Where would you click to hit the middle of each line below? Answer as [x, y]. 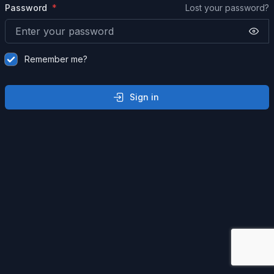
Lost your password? [227, 8]
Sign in [144, 97]
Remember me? [56, 59]
